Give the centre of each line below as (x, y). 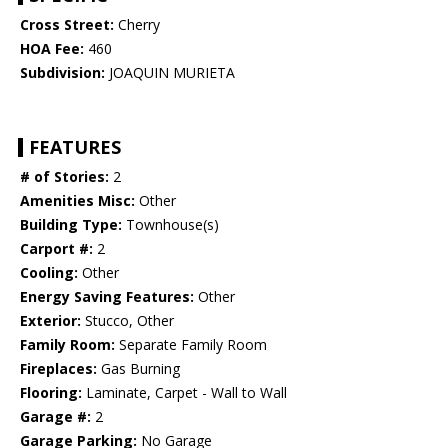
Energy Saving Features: (107, 297)
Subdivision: (62, 73)
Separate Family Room (191, 345)
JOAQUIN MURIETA (170, 73)
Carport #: (56, 249)
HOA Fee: (52, 49)
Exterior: (50, 321)
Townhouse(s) (170, 225)
